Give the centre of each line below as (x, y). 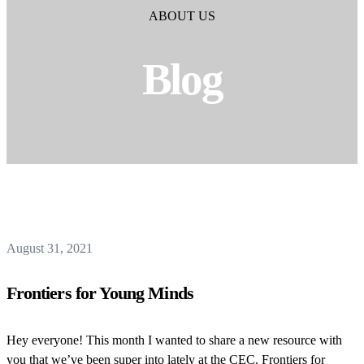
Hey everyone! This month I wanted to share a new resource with (174, 340)
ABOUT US (182, 15)
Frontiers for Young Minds (100, 293)
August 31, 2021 (50, 248)
